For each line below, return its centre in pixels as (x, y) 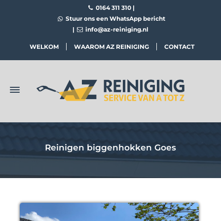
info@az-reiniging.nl (116, 29)
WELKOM (44, 47)
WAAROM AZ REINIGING (111, 47)
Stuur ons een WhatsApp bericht (114, 18)
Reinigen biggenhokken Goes (110, 148)
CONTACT (179, 47)
